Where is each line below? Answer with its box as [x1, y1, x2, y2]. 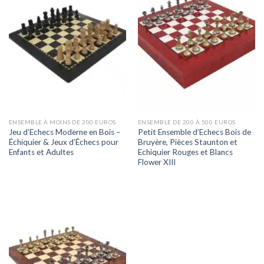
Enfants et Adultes [8, 147, 74, 157]
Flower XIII [137, 157, 176, 167]
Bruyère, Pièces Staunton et [137, 137, 237, 147]
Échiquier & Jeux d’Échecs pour [8, 137, 118, 147]
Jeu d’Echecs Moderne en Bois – [8, 127, 121, 137]
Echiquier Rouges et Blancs [137, 147, 233, 157]
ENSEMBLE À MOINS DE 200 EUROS [8, 118, 116, 126]
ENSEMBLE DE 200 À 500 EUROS [137, 118, 236, 126]
